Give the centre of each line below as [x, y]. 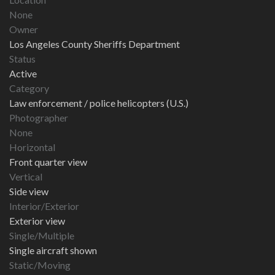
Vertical [26, 177]
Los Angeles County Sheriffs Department [95, 44]
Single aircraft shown [53, 250]
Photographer [39, 118]
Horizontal [32, 147]
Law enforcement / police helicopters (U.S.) [99, 103]
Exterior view [37, 221]
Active [23, 74]
